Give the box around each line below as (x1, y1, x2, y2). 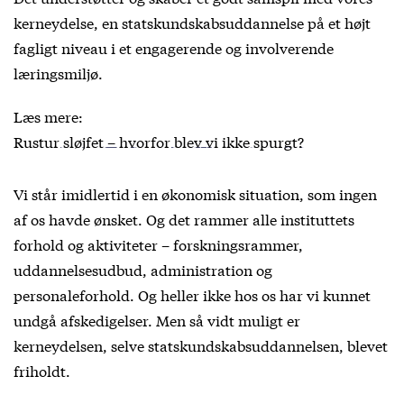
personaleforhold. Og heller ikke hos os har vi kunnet (14, 284, 371, 305)
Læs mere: (14, 106, 83, 126)
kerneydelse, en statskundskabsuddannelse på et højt (14, 12, 371, 32)
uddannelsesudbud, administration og (14, 259, 272, 280)
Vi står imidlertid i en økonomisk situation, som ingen (14, 183, 377, 204)
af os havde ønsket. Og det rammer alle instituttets (14, 208, 354, 229)
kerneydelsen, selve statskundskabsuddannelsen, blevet (14, 335, 388, 355)
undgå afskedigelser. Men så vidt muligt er (14, 309, 300, 330)
